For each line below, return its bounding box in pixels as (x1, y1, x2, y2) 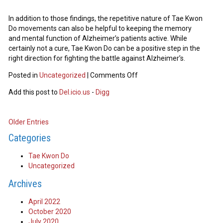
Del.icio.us (59, 88, 91, 97)
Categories (8, 132, 51, 144)
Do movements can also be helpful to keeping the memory (8, 24, 192, 33)
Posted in (8, 71, 40, 80)
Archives (8, 178, 42, 190)
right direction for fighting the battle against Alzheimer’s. (8, 54, 186, 63)
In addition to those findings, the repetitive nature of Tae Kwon (8, 14, 203, 23)
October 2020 (28, 208, 72, 216)
